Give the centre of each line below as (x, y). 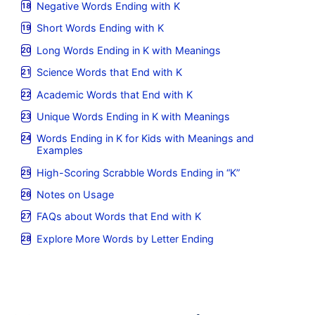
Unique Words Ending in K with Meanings (134, 116)
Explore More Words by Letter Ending (126, 238)
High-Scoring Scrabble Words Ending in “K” (139, 172)
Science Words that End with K (110, 72)
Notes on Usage (76, 195)
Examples (60, 150)
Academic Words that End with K (115, 94)
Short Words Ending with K (101, 28)
